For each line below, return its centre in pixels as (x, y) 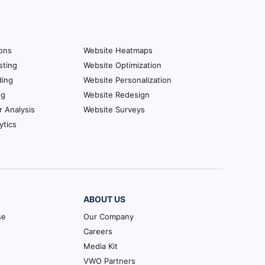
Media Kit (101, 246)
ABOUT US (105, 199)
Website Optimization (122, 65)
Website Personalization (127, 80)
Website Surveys (114, 109)
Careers (98, 231)
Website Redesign (117, 94)
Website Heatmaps (118, 50)
